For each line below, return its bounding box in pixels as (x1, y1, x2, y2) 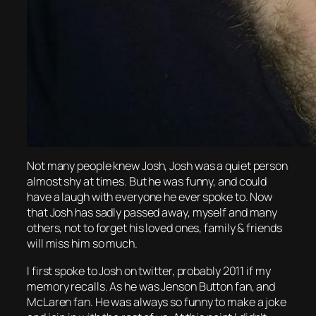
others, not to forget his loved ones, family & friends (27, 220, 282, 236)
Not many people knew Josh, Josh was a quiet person (27, 158, 288, 174)
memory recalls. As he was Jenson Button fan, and (27, 278, 276, 294)
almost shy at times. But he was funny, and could (27, 174, 267, 190)
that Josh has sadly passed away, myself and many (27, 205, 278, 221)
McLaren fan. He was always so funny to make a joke (27, 293, 286, 310)
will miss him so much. (27, 236, 138, 252)
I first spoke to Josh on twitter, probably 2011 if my (27, 262, 271, 279)
